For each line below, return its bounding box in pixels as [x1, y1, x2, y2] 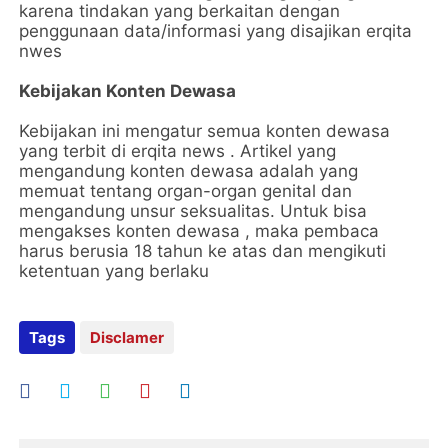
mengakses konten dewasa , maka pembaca [19, 221, 380, 241]
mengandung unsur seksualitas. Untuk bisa [19, 201, 368, 221]
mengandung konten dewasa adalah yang [19, 161, 359, 181]
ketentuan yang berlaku [19, 261, 210, 281]
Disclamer [90, 328, 165, 347]
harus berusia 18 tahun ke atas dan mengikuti [19, 241, 387, 261]
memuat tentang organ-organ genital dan [19, 181, 353, 201]
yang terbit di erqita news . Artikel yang [19, 141, 337, 161]
